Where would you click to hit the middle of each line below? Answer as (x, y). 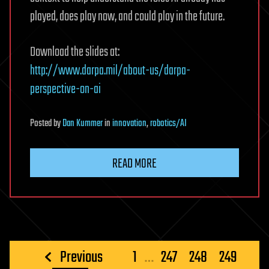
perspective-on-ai (65, 89)
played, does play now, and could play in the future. (127, 17)
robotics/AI (168, 123)
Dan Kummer (83, 123)
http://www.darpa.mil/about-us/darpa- (110, 71)
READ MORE (134, 164)
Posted (42, 123)
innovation (129, 123)
